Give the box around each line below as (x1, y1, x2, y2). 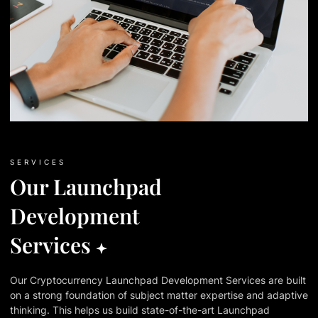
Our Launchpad (10, 172, 162, 202)
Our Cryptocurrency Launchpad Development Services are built (10, 273, 306, 286)
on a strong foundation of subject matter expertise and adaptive (10, 288, 308, 301)
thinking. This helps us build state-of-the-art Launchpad (10, 303, 270, 316)
